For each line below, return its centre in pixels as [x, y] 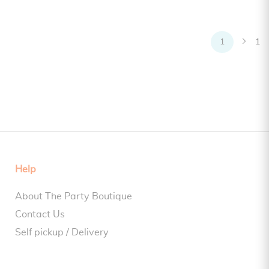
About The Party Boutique [74, 197]
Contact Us [40, 215]
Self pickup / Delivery [62, 233]
